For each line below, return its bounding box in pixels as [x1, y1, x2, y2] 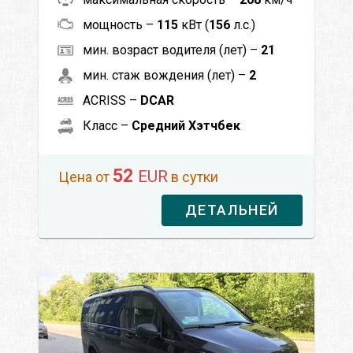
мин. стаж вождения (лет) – [83, 67, 249, 83]
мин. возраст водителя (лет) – [83, 42, 261, 58]
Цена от [58, 168, 113, 185]
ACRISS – [83, 92, 140, 108]
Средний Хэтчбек [132, 117, 240, 133]
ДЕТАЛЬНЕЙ [184, 201, 279, 218]
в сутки [168, 168, 218, 185]
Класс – [83, 117, 132, 133]
